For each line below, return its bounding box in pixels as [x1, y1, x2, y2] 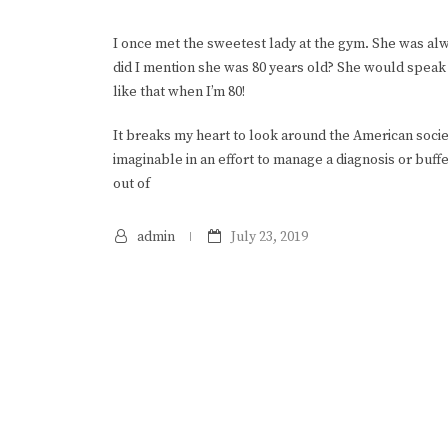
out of [113, 174, 151, 193]
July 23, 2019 [231, 227, 309, 246]
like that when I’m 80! [113, 82, 246, 101]
